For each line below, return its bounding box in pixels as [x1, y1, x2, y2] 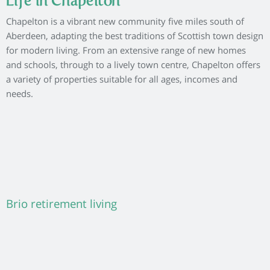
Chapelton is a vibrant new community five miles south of [6, 14, 245, 31]
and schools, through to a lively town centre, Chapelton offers [6, 58, 261, 74]
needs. [6, 87, 34, 103]
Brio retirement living [6, 196, 118, 216]
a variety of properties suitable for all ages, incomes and [6, 72, 238, 89]
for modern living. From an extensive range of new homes [6, 43, 246, 60]
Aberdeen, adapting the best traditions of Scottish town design [6, 29, 264, 45]
